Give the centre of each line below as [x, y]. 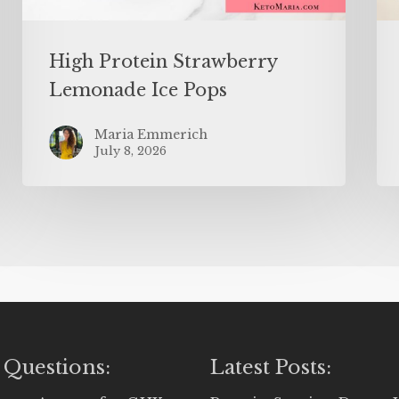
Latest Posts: [270, 367]
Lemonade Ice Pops [138, 90]
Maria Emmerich [151, 134]
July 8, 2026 [131, 151]
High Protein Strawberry [163, 61]
